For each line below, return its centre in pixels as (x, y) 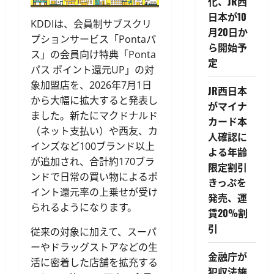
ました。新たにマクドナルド (94, 116)
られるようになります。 (84, 208)
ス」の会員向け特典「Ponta (93, 55)
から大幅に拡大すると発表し (94, 101)
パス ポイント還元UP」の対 (92, 70)
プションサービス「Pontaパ (93, 39)
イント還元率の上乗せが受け (94, 192)
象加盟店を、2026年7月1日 (91, 85)
